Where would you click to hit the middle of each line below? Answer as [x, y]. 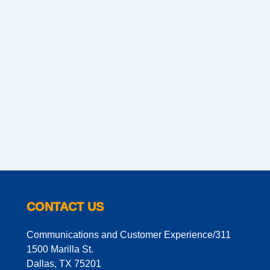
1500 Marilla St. [60, 250]
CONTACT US [65, 207]
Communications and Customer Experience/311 [129, 235]
